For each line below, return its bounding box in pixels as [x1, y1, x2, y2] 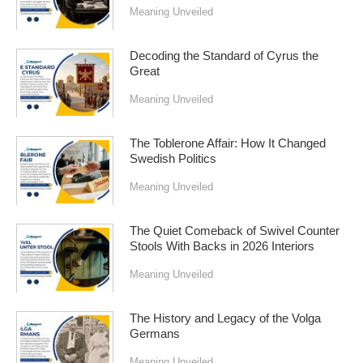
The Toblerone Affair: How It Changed [130, 137, 326, 151]
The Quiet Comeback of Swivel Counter [130, 224, 340, 238]
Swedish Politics [130, 152, 216, 166]
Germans [130, 327, 180, 341]
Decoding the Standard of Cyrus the [130, 49, 318, 63]
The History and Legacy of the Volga [130, 312, 321, 326]
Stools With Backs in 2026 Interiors [130, 240, 314, 254]
